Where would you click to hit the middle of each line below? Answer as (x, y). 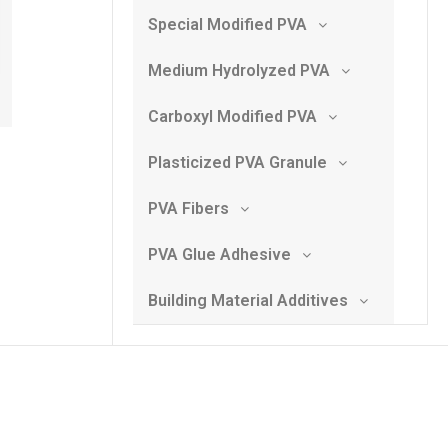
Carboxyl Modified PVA (232, 117)
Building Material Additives (248, 301)
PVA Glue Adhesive (219, 255)
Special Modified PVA (227, 25)
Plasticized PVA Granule (237, 163)
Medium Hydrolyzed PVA (239, 71)
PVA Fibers (188, 209)
